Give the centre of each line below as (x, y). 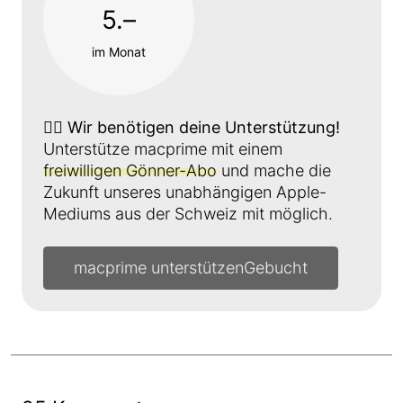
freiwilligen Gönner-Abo (130, 170)
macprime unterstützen (159, 268)
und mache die (274, 170)
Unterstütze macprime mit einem (163, 149)
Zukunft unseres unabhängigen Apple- (185, 192)
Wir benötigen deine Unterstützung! (204, 127)
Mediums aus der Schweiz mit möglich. (188, 214)
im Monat (119, 52)
